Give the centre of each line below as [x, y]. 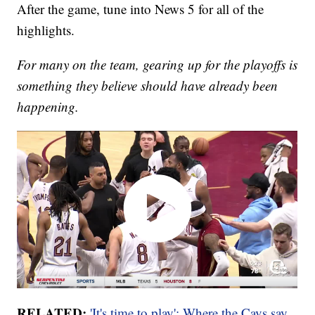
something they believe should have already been [148, 86]
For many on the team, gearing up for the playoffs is [157, 65]
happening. [48, 107]
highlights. [46, 30]
